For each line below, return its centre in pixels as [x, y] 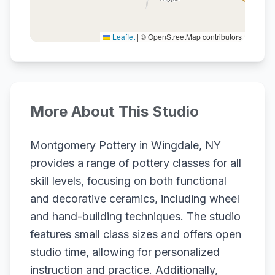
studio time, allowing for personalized [125, 252]
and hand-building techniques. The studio [135, 216]
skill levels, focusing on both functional [128, 181]
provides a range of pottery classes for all [136, 163]
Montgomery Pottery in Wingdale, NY [126, 145]
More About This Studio [114, 111]
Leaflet [123, 37]
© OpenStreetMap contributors [190, 37]
